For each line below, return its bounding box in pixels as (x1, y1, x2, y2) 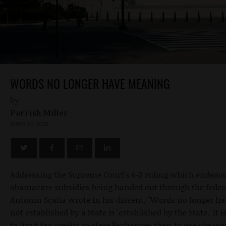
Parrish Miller (10, 107, 68, 118)
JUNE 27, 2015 (10, 120, 48, 128)
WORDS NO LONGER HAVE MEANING (10, 74, 170, 92)
